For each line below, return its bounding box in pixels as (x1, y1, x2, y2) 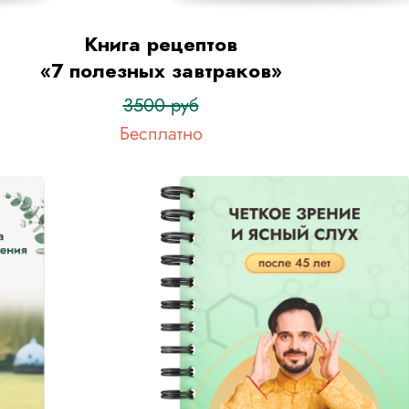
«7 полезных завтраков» (39, 56, 282, 85)
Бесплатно (119, 121, 203, 147)
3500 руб (122, 92, 199, 119)
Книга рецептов (84, 29, 237, 58)
